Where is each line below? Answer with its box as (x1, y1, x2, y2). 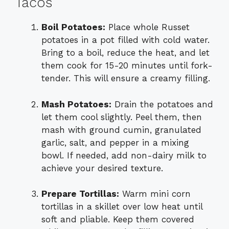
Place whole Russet (105, 22, 190, 33)
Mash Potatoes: (41, 99, 111, 109)
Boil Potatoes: (41, 22, 105, 33)
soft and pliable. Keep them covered (41, 214, 194, 225)
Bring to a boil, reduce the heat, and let (41, 48, 210, 58)
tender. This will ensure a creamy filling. (41, 73, 210, 84)
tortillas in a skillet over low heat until (41, 201, 202, 212)
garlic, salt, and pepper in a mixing (41, 137, 189, 148)
